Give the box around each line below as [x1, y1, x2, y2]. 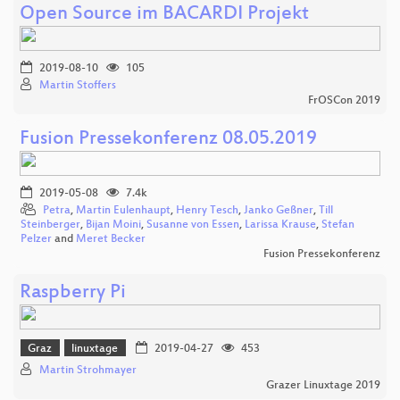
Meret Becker [76, 232, 146, 246]
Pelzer [21, 232, 52, 246]
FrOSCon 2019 [308, 94, 380, 107]
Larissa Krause [245, 218, 316, 231]
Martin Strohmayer [39, 364, 137, 378]
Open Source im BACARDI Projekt [20, 3, 309, 26]
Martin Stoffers [39, 79, 116, 92]
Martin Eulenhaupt [76, 204, 171, 217]
